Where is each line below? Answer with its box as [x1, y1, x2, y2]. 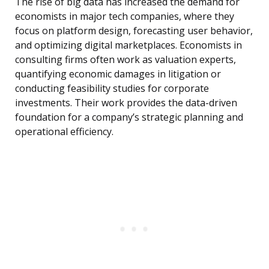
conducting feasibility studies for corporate [15, 82, 209, 95]
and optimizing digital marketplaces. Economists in [15, 38, 242, 52]
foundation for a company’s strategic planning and [15, 110, 243, 124]
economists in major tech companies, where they [15, 10, 234, 23]
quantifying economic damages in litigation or [15, 67, 221, 81]
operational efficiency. [15, 125, 113, 139]
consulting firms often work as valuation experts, [15, 53, 236, 67]
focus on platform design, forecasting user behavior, [15, 24, 253, 38]
